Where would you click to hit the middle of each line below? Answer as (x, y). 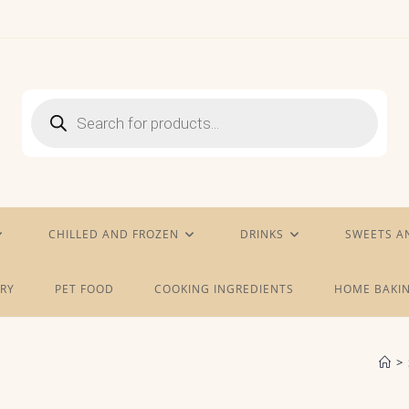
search (51, 116)
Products (57, 103)
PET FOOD (84, 289)
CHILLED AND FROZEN (114, 234)
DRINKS (262, 234)
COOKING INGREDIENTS (224, 289)
